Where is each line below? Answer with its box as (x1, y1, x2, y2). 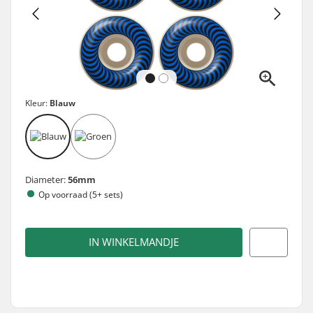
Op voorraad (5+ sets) (38, 188, 123, 201)
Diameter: (25, 173, 68, 186)
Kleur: (25, 96, 50, 109)
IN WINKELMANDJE (89, 235, 179, 249)
